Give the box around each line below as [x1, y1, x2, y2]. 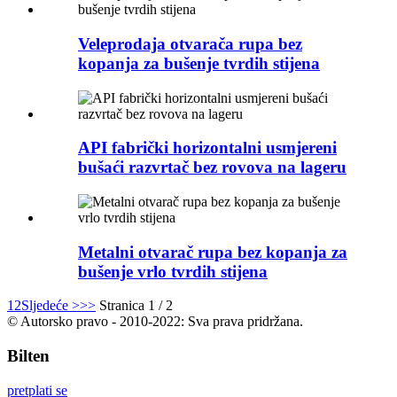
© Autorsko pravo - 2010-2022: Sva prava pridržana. [7, 314, 303, 330]
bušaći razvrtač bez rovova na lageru [78, 158, 346, 177]
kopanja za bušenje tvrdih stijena [78, 53, 320, 73]
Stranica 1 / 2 [99, 298, 173, 314]
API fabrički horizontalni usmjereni [78, 138, 337, 158]
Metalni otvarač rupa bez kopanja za [78, 242, 347, 261]
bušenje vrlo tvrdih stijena [78, 261, 268, 281]
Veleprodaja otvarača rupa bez [78, 34, 302, 53]
